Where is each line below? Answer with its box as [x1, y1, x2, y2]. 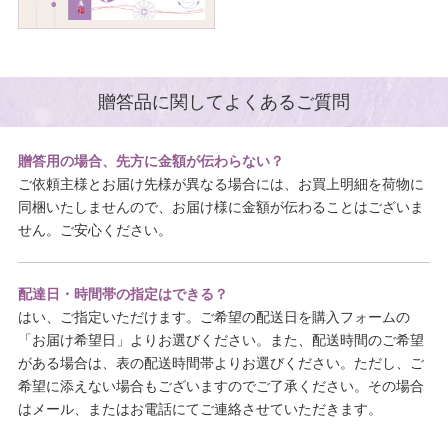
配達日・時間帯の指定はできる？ [17, 286, 228, 303]
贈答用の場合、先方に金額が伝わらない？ [17, 153, 284, 170]
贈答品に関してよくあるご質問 [98, 91, 350, 112]
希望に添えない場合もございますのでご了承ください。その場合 [17, 378, 424, 395]
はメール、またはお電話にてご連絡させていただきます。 [17, 401, 382, 418]
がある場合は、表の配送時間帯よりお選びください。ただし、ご [17, 355, 424, 372]
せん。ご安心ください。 [17, 222, 172, 239]
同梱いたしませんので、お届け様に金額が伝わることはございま [17, 199, 424, 216]
